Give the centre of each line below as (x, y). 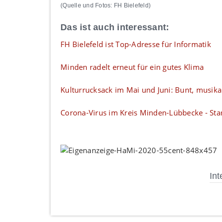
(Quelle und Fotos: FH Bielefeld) (106, 6)
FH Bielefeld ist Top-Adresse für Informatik (136, 44)
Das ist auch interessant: (115, 28)
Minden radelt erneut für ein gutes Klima (132, 67)
